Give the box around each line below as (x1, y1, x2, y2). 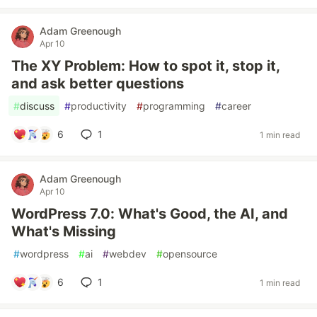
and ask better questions (11, 75, 184, 92)
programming (143, 100, 205, 112)
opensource (163, 248, 217, 260)
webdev (109, 248, 146, 260)
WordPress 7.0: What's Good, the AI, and (11, 205, 288, 222)
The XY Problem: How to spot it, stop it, (11, 57, 279, 74)
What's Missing (11, 223, 116, 240)
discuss (20, 100, 54, 112)
